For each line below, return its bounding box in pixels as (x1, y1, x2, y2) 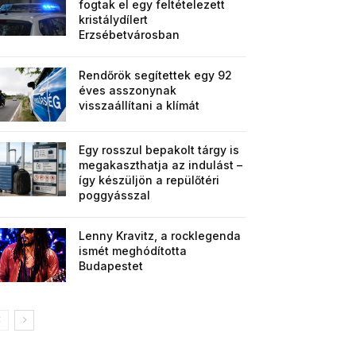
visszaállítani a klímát (79, 99, 200, 113)
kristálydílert (79, 13, 149, 27)
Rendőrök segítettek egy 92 (79, 68, 233, 83)
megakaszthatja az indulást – (79, 158, 243, 172)
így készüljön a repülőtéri (79, 173, 220, 188)
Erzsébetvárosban (79, 28, 180, 42)
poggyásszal (79, 188, 151, 203)
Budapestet (79, 259, 144, 273)
